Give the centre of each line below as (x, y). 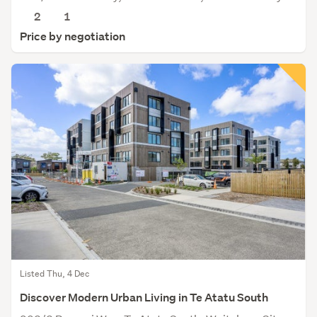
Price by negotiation (73, 37)
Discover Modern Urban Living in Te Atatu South (144, 298)
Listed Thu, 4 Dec (54, 273)
